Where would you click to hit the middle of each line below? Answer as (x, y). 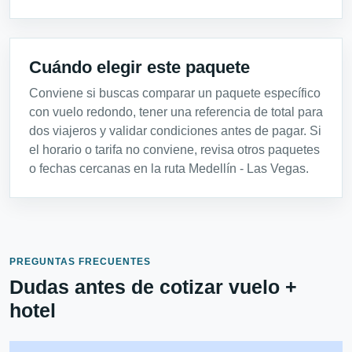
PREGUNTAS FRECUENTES (80, 261)
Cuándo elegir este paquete (139, 67)
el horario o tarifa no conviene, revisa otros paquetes (174, 149)
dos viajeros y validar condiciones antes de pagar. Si (175, 130)
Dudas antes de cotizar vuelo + (153, 286)
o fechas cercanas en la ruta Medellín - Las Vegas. (169, 168)
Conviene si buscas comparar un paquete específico (175, 93)
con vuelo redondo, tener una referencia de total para (176, 112)
